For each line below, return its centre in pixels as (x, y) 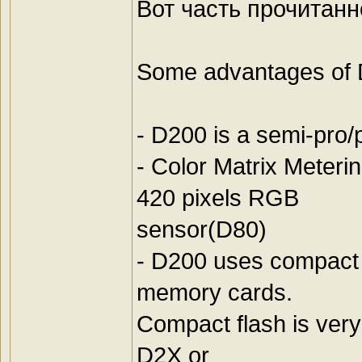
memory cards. (215, 293)
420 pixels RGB (218, 198)
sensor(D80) (202, 229)
